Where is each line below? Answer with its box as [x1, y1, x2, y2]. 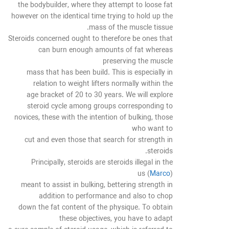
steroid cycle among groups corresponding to [27, 101, 173, 113]
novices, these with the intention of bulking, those [14, 112, 173, 124]
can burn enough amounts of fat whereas [38, 44, 173, 57]
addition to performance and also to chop [39, 191, 173, 203]
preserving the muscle [103, 56, 173, 68]
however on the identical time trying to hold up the [11, 11, 173, 23]
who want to [132, 123, 173, 135]
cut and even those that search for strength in [25, 134, 173, 147]
